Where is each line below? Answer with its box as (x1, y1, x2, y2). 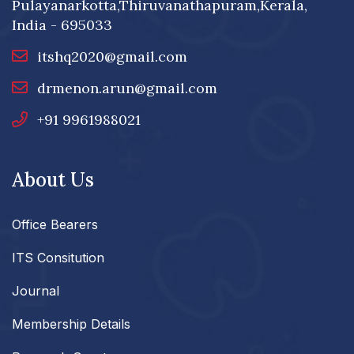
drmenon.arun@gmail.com (37, 79, 217, 98)
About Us (12, 168, 94, 193)
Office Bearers (12, 217, 98, 233)
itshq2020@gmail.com (37, 47, 187, 66)
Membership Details (12, 316, 130, 333)
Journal (12, 283, 59, 299)
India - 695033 (12, 16, 112, 35)
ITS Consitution (12, 250, 104, 266)
